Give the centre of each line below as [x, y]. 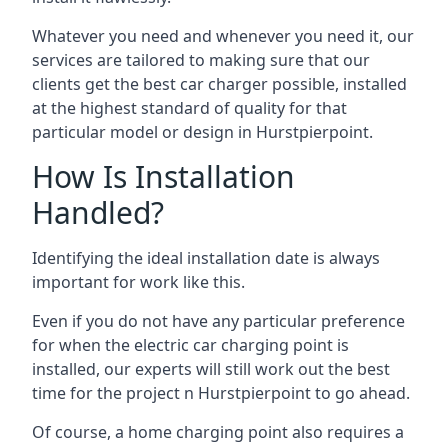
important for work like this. [138, 282]
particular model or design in [144, 132]
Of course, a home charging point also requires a [218, 432]
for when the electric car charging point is [190, 345]
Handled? [98, 212]
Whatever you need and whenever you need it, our [223, 36]
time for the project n [115, 393]
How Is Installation [163, 176]
